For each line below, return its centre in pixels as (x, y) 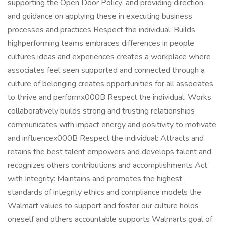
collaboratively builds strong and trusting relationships (101, 111)
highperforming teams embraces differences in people (101, 43)
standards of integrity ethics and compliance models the (104, 192)
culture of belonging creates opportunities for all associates (110, 84)
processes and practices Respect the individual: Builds (101, 30)
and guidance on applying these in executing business (100, 16)
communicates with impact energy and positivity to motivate (112, 125)
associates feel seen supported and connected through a (106, 70)
